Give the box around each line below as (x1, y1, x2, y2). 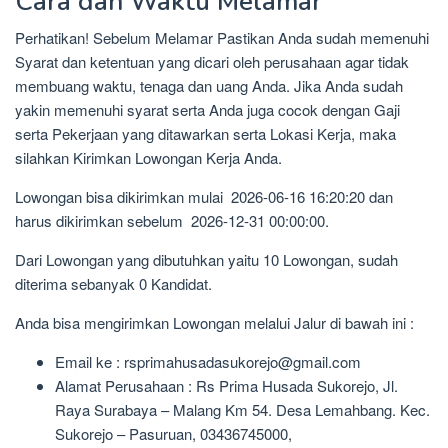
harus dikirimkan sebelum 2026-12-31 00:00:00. (15, 210, 329, 232)
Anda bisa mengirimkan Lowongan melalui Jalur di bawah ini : (15, 312, 414, 334)
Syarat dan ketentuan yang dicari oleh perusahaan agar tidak (15, 51, 409, 73)
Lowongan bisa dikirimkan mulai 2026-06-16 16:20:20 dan (15, 186, 393, 208)
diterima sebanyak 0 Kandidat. (15, 273, 212, 295)
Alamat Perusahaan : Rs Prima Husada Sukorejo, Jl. (55, 375, 398, 397)
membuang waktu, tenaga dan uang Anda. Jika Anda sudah (15, 75, 403, 97)
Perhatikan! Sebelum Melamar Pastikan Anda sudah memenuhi (15, 27, 429, 49)
